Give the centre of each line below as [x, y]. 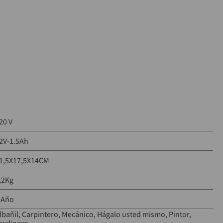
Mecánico [77, 214]
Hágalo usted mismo [131, 214]
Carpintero [40, 214]
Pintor [179, 214]
